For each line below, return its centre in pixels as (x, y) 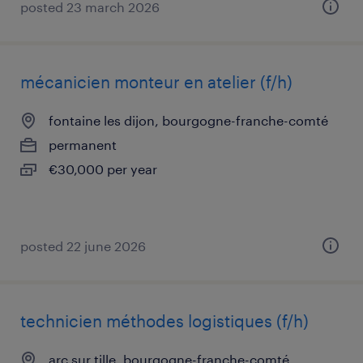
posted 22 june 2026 (83, 246)
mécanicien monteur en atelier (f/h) (156, 82)
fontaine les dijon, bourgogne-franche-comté (188, 120)
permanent (83, 145)
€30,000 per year (103, 169)
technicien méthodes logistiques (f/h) (164, 321)
